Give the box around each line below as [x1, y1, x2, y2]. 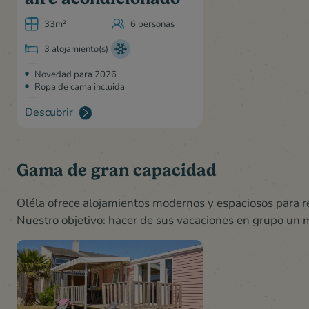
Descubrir [25, 103, 73, 119]
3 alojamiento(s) [44, 41, 108, 54]
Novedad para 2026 [34, 67, 117, 80]
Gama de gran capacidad [17, 159, 217, 180]
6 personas [130, 17, 175, 30]
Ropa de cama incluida [34, 79, 125, 92]
